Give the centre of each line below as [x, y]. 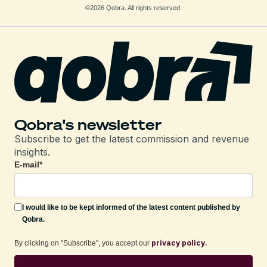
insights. [32, 152]
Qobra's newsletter [88, 124]
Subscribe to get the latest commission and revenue [132, 139]
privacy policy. [179, 243]
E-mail [27, 164]
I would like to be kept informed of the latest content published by [131, 207]
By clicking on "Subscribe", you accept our [83, 243]
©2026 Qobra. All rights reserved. [133, 8]
